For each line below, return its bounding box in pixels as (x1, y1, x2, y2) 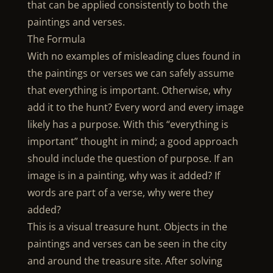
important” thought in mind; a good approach (27, 135, 238, 148)
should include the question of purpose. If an (27, 152, 233, 165)
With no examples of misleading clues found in (27, 49, 241, 63)
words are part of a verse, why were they (27, 186, 213, 199)
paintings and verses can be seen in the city (27, 237, 227, 250)
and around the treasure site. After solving (27, 254, 222, 268)
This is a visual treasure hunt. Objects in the (27, 220, 227, 233)
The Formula (27, 32, 85, 46)
